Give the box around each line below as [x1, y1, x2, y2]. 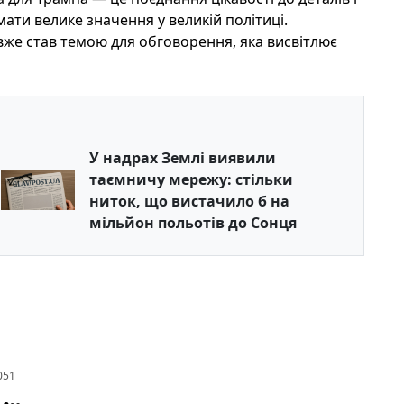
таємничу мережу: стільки [89, 170, 294, 189]
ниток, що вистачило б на [89, 191, 290, 211]
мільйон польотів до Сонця [89, 213, 298, 233]
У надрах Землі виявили [89, 148, 277, 168]
